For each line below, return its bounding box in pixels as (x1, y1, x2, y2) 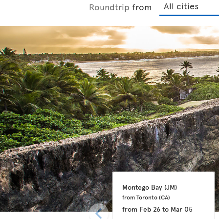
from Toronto (122, 193, 159, 201)
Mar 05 (170, 204, 193, 214)
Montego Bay (122, 182, 164, 192)
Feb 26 (139, 204, 160, 214)
